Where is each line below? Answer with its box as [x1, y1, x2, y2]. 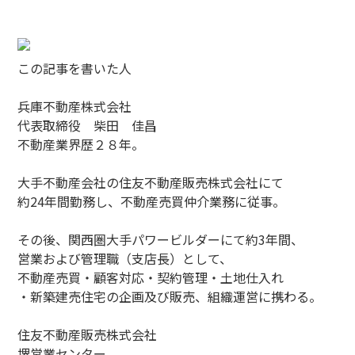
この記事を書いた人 [17, 59, 132, 78]
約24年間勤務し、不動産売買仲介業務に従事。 [17, 192, 286, 211]
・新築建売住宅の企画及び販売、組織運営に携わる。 [17, 287, 323, 306]
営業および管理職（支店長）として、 [17, 249, 233, 268]
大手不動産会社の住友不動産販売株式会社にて [17, 173, 284, 192]
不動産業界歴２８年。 [17, 135, 145, 154]
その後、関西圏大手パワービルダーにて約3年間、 [17, 230, 304, 249]
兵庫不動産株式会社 [17, 97, 132, 116]
